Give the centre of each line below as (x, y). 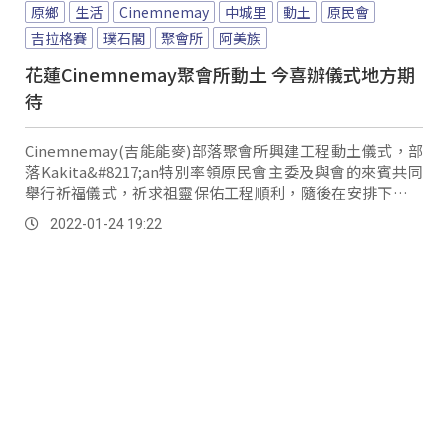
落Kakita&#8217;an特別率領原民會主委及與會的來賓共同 (224, 171)
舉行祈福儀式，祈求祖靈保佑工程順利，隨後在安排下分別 (224, 192)
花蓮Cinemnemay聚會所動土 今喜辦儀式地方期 (220, 73)
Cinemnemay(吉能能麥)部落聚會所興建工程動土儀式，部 (224, 150)
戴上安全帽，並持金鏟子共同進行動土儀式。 (175, 213)
